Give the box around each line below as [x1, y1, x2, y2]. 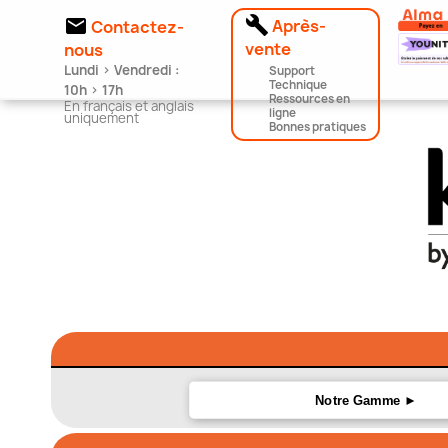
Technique [268, 77, 327, 93]
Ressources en [268, 91, 350, 107]
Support [268, 63, 315, 79]
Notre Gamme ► [315, 393, 418, 408]
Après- [271, 14, 326, 37]
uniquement [63, 109, 139, 127]
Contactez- [90, 15, 184, 38]
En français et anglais [63, 97, 194, 115]
